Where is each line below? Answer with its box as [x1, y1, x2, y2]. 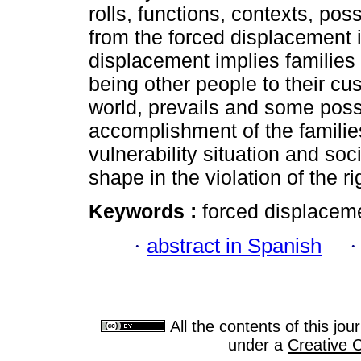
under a [228, 336, 288, 355]
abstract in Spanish [147, 234, 322, 257]
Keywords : [89, 200, 202, 223]
